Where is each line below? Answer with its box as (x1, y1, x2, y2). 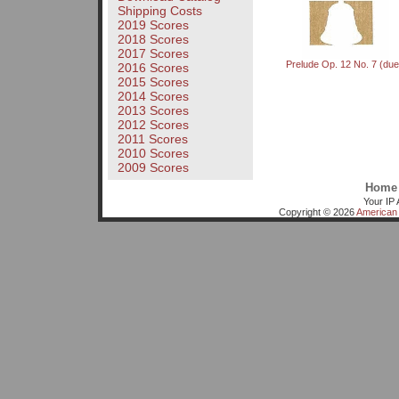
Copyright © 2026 (278, 206, 356, 217)
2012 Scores (117, 118, 189, 133)
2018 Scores (117, 32, 189, 47)
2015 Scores (117, 75, 189, 90)
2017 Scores (117, 46, 189, 61)
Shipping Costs (117, 4, 202, 19)
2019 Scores (117, 18, 189, 33)
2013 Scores (117, 103, 189, 118)
